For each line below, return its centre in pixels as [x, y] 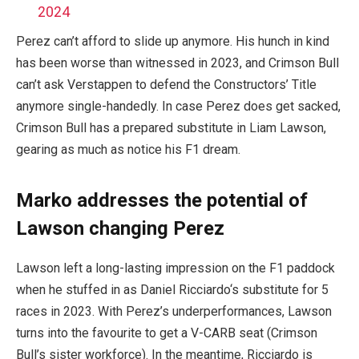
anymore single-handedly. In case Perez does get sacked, [178, 107]
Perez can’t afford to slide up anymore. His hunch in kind [173, 42]
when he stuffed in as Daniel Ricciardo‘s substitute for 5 [172, 289]
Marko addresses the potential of [162, 200]
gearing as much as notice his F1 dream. [128, 150]
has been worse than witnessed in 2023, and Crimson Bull [177, 63]
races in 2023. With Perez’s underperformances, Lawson [174, 311]
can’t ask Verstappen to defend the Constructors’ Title [166, 85]
